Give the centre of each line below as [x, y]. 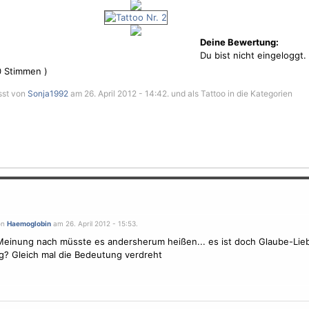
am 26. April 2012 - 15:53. [94, 223]
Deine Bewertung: [239, 42]
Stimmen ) [24, 71]
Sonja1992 [48, 93]
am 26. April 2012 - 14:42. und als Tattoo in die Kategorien [180, 93]
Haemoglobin [29, 223]
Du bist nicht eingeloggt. [253, 55]
